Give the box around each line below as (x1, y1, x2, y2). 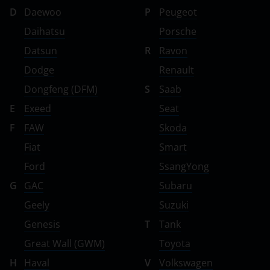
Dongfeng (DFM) (24, 83, 98, 96)
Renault (159, 63, 194, 77)
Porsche (159, 25, 196, 38)
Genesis (24, 218, 60, 231)
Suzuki (159, 198, 189, 212)
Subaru (159, 179, 192, 192)
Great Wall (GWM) (24, 237, 105, 250)
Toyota (159, 237, 190, 250)
